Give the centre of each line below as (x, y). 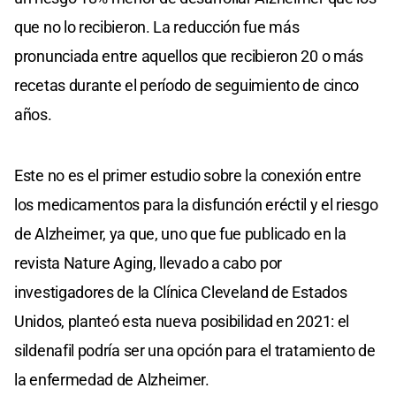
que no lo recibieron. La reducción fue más (157, 27)
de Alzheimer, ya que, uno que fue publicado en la (180, 234)
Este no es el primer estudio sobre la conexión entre (188, 176)
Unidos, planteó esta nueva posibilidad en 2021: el (182, 322)
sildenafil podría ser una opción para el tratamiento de (195, 351)
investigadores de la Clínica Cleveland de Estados (181, 293)
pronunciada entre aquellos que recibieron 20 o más (189, 57)
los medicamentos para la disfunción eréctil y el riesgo (196, 205)
